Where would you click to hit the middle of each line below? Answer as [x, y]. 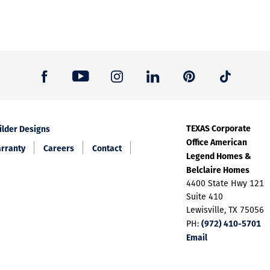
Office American [217, 142]
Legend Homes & [219, 155]
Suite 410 [205, 196]
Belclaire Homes [218, 169]
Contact [107, 148]
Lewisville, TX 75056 [225, 210]
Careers [59, 148]
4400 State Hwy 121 [225, 183]
